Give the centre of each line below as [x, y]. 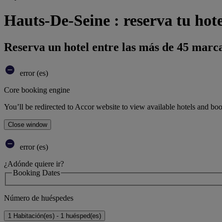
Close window [28, 124]
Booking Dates [36, 172]
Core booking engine [37, 90]
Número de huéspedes [39, 198]
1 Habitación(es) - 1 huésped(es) [55, 216]
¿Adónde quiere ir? [34, 164]
